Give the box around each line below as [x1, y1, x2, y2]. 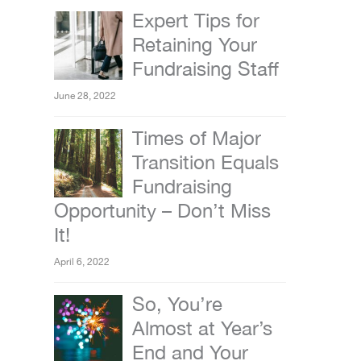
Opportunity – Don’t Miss [54, 199, 271, 222]
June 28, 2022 [54, 90, 116, 102]
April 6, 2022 [54, 256, 110, 268]
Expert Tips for [132, 9, 259, 32]
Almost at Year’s [132, 317, 272, 340]
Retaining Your [132, 33, 257, 56]
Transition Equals [132, 151, 279, 174]
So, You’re [132, 293, 222, 316]
